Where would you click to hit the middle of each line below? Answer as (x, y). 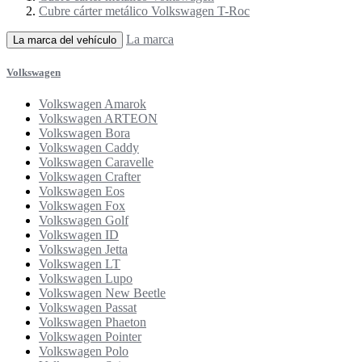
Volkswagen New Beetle (102, 293)
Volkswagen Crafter (90, 176)
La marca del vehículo (65, 40)
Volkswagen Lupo (86, 278)
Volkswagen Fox (82, 205)
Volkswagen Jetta (83, 249)
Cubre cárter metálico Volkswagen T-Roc (144, 11)
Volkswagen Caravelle (96, 162)
